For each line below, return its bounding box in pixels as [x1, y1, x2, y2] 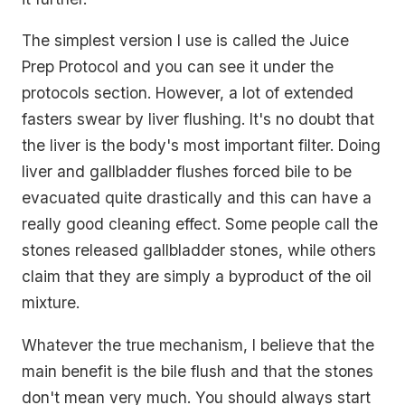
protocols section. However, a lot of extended [22, 83, 353, 103]
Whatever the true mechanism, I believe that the [22, 334, 374, 354]
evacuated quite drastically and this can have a [22, 188, 372, 208]
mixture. [22, 293, 80, 313]
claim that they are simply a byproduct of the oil [22, 267, 372, 287]
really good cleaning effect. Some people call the [22, 214, 378, 234]
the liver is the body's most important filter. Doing [22, 136, 381, 155]
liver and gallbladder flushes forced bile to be [22, 162, 352, 182]
